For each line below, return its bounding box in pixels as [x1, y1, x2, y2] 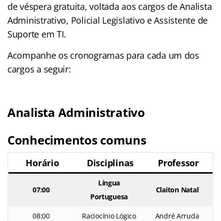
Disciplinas [86, 156, 134, 169]
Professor [158, 156, 199, 169]
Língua [98, 178, 120, 187]
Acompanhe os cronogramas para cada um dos [7, 49, 199, 61]
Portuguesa [90, 191, 128, 201]
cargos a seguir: [7, 63, 71, 75]
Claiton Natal [155, 184, 199, 194]
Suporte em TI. [7, 28, 67, 40]
